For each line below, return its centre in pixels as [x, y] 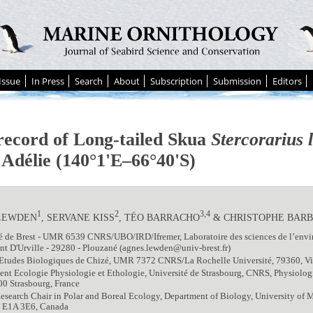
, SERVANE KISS [78, 217]
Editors [287, 81]
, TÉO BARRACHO [160, 217]
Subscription [176, 81]
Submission [238, 81]
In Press [48, 81]
